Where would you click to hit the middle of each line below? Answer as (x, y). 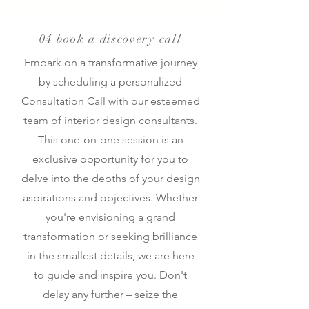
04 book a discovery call (110, 39)
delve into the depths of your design (110, 178)
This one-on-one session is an (110, 140)
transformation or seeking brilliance (110, 236)
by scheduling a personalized (110, 82)
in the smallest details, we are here (110, 256)
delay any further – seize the (110, 294)
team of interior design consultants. (110, 120)
